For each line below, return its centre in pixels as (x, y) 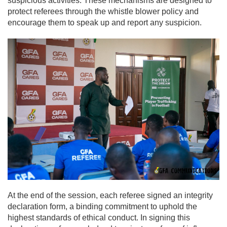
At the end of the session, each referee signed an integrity (110, 195)
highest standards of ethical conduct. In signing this (99, 217)
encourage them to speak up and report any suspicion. (105, 23)
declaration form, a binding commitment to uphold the (102, 206)
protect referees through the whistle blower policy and (103, 12)
